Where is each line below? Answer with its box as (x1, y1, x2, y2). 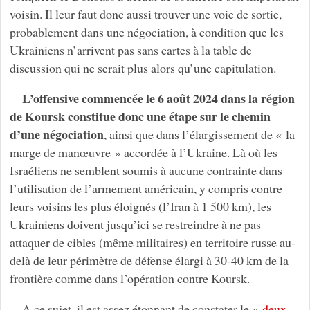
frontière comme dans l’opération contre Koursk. (9, 270, 250, 287)
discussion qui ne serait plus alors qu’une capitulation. (9, 60, 276, 77)
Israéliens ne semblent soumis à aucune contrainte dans (9, 162, 282, 179)
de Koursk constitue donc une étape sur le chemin (9, 107, 271, 126)
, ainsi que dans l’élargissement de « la (103, 126, 295, 143)
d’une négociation (9, 125, 104, 144)
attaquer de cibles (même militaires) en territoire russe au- (9, 234, 295, 251)
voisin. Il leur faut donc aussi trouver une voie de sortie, (9, 6, 282, 23)
